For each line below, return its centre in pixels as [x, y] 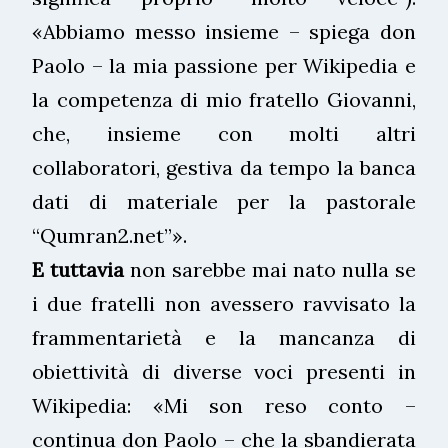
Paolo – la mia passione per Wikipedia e [224, 65]
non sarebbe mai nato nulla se [270, 269]
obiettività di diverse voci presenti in [224, 371]
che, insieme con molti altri [224, 133]
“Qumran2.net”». [109, 235]
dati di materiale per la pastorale [224, 201]
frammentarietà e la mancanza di [224, 337]
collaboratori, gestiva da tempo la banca [224, 167]
